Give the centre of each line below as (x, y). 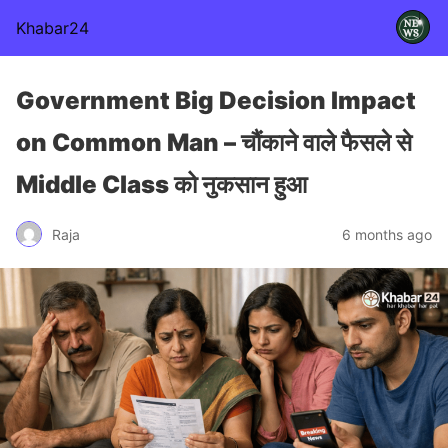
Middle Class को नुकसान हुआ (161, 184)
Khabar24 (52, 28)
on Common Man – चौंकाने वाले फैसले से (214, 142)
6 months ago (387, 234)
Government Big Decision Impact (216, 100)
